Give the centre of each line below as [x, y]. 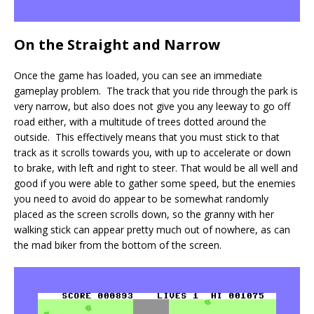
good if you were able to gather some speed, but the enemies [155, 183]
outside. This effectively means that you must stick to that [147, 137]
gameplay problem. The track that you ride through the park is [156, 90]
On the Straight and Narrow [117, 44]
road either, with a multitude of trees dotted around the [140, 121]
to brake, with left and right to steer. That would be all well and [156, 168]
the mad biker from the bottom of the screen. [118, 245]
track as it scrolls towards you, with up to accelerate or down [152, 152]
